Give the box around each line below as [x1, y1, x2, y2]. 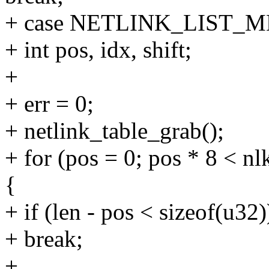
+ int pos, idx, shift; [5, 37, 192, 63]
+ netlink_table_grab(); [5, 118, 224, 144]
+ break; [5, 226, 83, 252]
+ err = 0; [5, 91, 94, 117]
